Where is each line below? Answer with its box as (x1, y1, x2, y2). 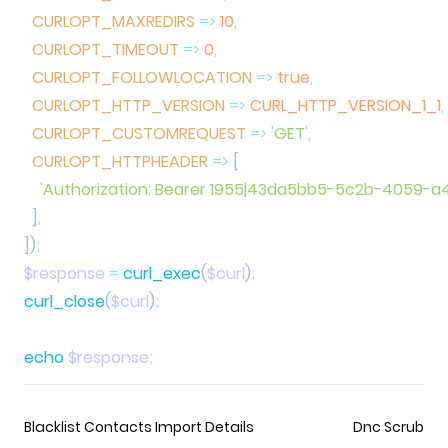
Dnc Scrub (352, 416, 424, 437)
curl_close (24, 289, 105, 313)
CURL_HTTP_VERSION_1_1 (246, 93, 441, 117)
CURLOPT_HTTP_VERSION (24, 93, 225, 117)
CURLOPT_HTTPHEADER (24, 149, 208, 173)
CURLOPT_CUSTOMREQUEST (24, 121, 246, 145)
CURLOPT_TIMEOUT (24, 37, 179, 61)
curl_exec (119, 261, 201, 285)
